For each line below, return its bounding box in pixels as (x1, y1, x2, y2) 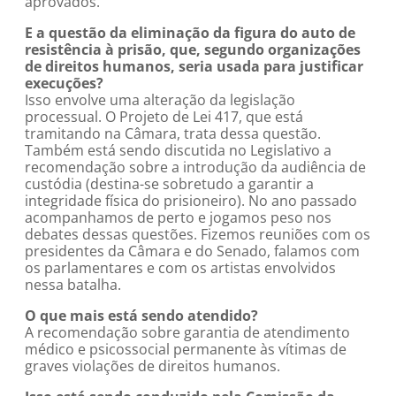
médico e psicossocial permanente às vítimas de (25, 339, 346, 359)
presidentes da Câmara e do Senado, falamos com (25, 241, 360, 261)
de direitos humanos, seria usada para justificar (25, 57, 363, 76)
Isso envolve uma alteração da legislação (25, 90, 295, 110)
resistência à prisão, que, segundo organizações (25, 40, 361, 59)
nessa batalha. (25, 275, 121, 294)
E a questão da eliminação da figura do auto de (25, 23, 355, 42)
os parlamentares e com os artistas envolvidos (25, 258, 336, 278)
